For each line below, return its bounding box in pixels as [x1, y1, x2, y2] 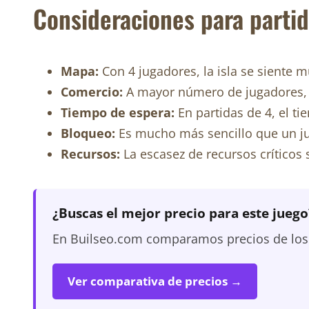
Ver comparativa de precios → [68, 273, 242, 290]
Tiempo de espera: [61, 104, 175, 121]
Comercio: [61, 83, 123, 101]
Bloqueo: [61, 125, 115, 142]
